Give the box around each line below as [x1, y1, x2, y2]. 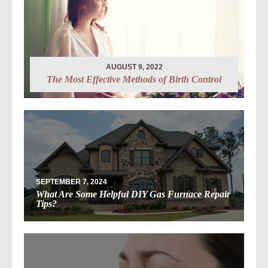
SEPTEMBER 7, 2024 [36, 178, 107, 187]
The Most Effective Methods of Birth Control [47, 74, 221, 84]
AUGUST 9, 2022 [105, 63, 163, 71]
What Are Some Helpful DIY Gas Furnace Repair [36, 189, 230, 200]
